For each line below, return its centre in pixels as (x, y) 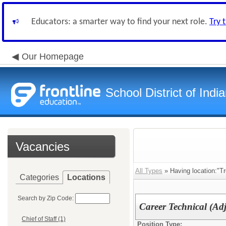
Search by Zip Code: (46, 198)
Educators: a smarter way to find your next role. (120, 22)
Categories (39, 177)
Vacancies (43, 147)
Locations (86, 177)
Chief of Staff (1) (44, 219)
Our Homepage (53, 56)
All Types (149, 171)
